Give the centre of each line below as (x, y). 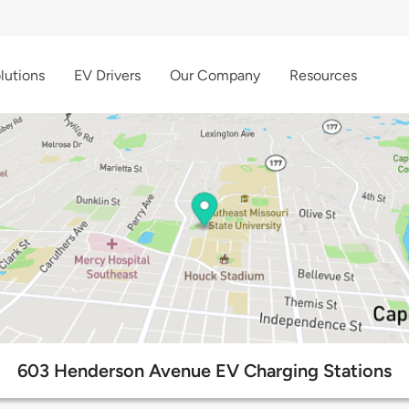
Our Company (215, 75)
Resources (323, 75)
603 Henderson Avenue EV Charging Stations (204, 371)
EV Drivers (107, 75)
